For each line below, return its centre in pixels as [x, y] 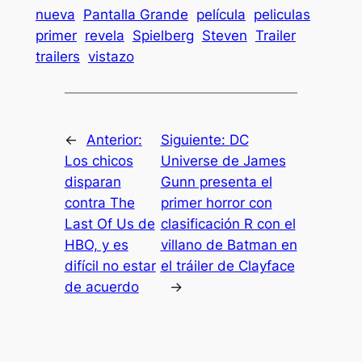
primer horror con [216, 203]
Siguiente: [195, 140]
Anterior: [114, 140]
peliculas [282, 14]
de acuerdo [101, 287]
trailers [57, 56]
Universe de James [223, 161]
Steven [224, 35]
